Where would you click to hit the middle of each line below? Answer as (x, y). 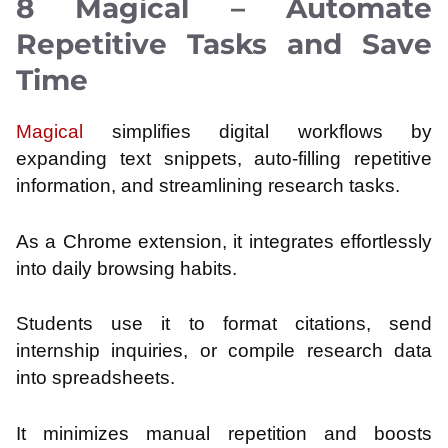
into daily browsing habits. (126, 268)
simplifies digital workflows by (257, 132)
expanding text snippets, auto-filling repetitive (224, 159)
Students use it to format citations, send (224, 324)
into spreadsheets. (95, 378)
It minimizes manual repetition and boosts (224, 433)
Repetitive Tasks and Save (224, 44)
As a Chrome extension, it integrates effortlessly (224, 241)
